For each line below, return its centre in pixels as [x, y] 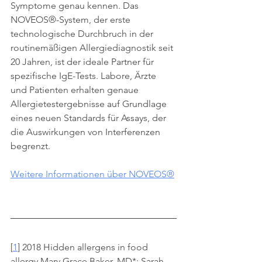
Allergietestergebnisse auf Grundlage [90, 104]
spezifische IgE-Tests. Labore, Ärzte [85, 76]
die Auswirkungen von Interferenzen [87, 132]
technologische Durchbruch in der [83, 34]
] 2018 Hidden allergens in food [84, 247]
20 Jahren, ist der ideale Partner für [83, 62]
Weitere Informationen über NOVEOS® [92, 174]
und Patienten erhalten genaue [76, 90]
